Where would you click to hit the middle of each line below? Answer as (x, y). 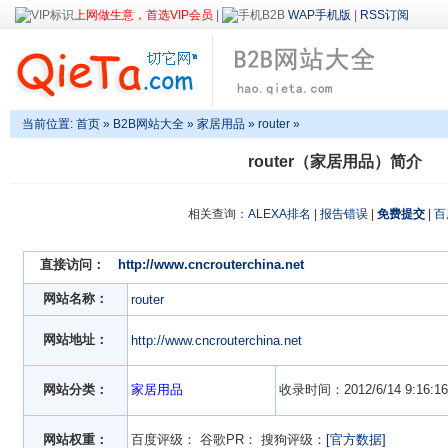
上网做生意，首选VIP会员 (143, 15)
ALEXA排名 (279, 214)
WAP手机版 (319, 15)
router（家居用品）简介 (335, 162)
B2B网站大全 (148, 124)
